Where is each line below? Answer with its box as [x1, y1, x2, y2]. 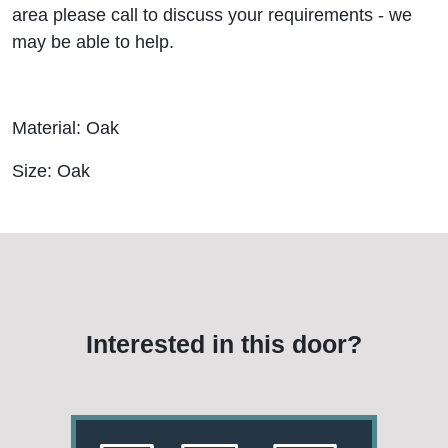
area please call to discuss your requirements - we [12, 5, 412, 25]
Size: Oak [12, 161, 90, 181]
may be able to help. [12, 32, 174, 52]
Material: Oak [12, 118, 119, 138]
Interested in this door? [86, 330, 362, 358]
